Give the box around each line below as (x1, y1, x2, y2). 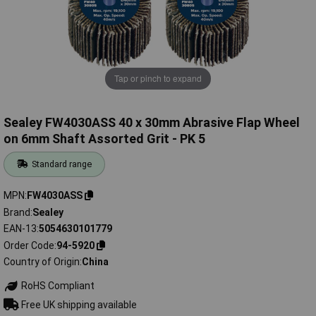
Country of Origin (4, 256, 80, 268)
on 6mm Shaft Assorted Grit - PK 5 (4, 131, 205, 147)
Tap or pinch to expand (114, 72, 202, 85)
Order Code (4, 239, 54, 251)
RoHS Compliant (18, 280, 95, 292)
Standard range (32, 159, 92, 170)
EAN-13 (4, 223, 37, 235)
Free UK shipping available (18, 298, 137, 310)
